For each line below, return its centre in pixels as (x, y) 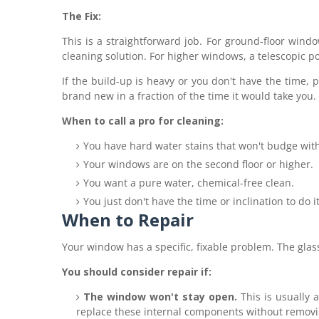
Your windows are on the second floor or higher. (198, 164)
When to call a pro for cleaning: (143, 121)
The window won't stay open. (160, 297)
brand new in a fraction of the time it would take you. (189, 96)
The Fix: (82, 16)
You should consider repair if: (137, 272)
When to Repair (128, 220)
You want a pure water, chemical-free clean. (189, 183)
